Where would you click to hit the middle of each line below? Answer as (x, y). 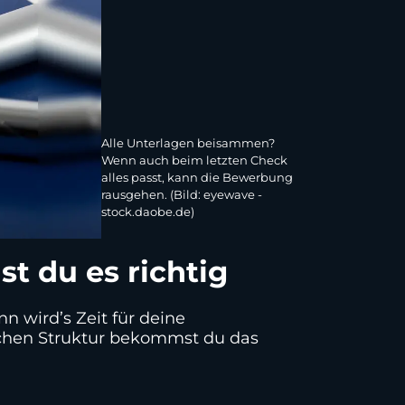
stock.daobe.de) (148, 212)
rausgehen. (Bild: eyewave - (182, 195)
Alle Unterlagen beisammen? (188, 143)
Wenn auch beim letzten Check (194, 160)
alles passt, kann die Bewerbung (197, 178)
